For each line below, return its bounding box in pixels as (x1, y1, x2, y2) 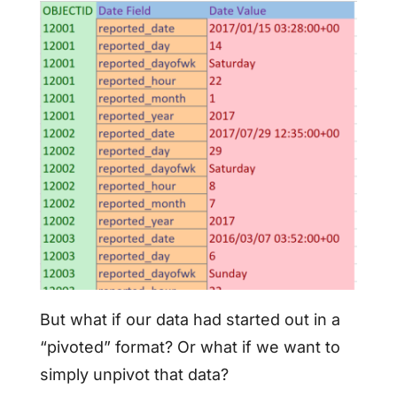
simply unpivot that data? (39, 365, 229, 385)
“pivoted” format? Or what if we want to (39, 338, 340, 357)
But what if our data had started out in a (39, 310, 340, 330)
